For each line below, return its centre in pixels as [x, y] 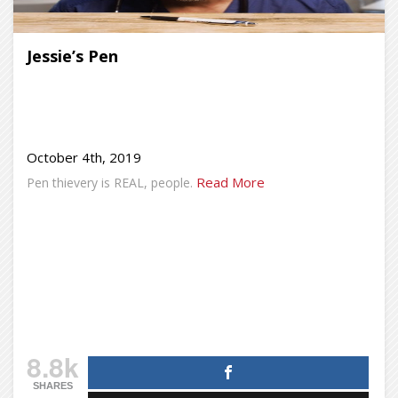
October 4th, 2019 [84, 157]
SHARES [53, 386]
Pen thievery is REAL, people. [110, 183]
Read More [231, 182]
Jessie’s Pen [72, 56]
